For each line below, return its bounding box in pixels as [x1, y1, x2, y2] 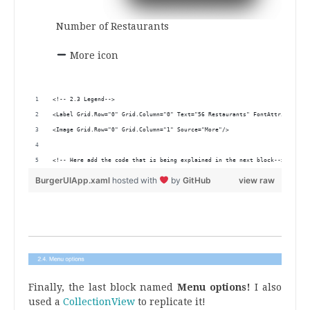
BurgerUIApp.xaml [35, 174, 112, 185]
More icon [66, 49, 118, 61]
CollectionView [63, 295, 135, 307]
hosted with [112, 174, 159, 185]
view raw [239, 174, 275, 185]
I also [255, 281, 282, 293]
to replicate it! [135, 295, 206, 307]
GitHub [182, 174, 211, 185]
